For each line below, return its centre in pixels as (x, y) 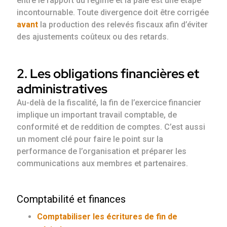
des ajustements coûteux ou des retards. (93, 37)
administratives (62, 89)
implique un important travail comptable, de (97, 115)
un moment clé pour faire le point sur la (90, 139)
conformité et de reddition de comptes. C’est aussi (111, 127)
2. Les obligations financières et (108, 74)
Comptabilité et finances (71, 199)
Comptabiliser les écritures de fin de (107, 217)
